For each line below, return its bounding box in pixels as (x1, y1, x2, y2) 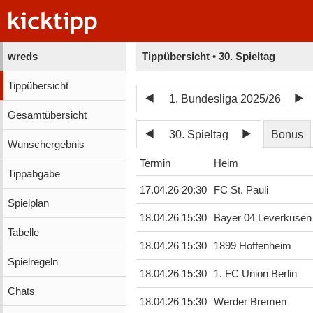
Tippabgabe (7, 168, 60, 180)
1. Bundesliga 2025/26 (169, 92, 282, 105)
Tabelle (7, 226, 39, 238)
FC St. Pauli (213, 184, 268, 196)
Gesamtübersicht (7, 109, 87, 121)
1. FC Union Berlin (213, 268, 297, 280)
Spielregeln (7, 256, 58, 268)
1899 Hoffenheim (213, 240, 291, 252)
